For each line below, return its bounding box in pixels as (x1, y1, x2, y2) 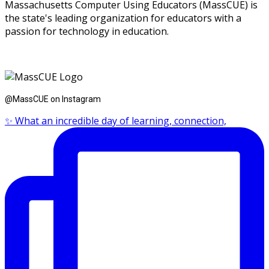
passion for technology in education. (5, 25, 169, 38)
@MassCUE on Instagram (5, 94, 101, 104)
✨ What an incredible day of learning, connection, (5, 114, 226, 128)
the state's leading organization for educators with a (5, 11, 241, 25)
